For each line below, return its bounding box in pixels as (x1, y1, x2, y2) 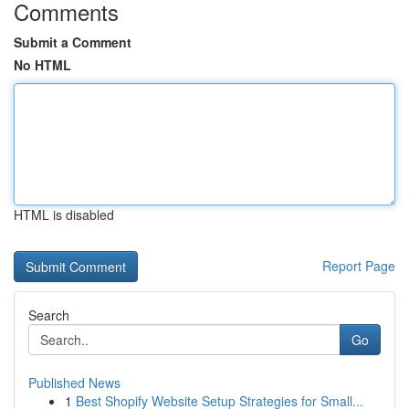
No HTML (14, 56, 71, 74)
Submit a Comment (14, 33, 131, 51)
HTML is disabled (14, 205, 114, 224)
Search (28, 306, 69, 324)
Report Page (322, 257, 395, 275)
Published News (28, 373, 121, 392)
